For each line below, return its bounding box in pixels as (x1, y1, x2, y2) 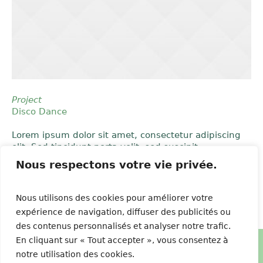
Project (12, 95, 42, 105)
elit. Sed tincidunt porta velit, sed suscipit (12, 141, 198, 152)
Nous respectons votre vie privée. (16, 159, 217, 171)
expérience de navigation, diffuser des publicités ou (16, 207, 231, 217)
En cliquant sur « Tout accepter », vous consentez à (16, 235, 228, 245)
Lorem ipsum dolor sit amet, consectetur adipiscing (12, 130, 241, 140)
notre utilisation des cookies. (16, 249, 134, 259)
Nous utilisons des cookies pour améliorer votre (16, 193, 213, 203)
